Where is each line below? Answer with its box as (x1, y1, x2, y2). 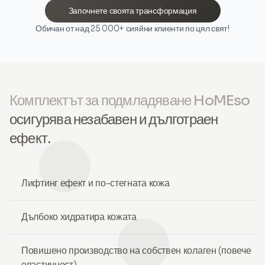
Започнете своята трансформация (68, 5, 197, 16)
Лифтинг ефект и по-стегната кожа (21, 177, 170, 189)
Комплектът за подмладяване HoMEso (9, 92, 250, 109)
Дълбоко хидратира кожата (21, 211, 137, 223)
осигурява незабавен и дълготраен (9, 111, 218, 128)
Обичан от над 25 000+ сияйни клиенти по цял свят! (35, 23, 230, 34)
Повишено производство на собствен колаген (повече (21, 244, 251, 257)
